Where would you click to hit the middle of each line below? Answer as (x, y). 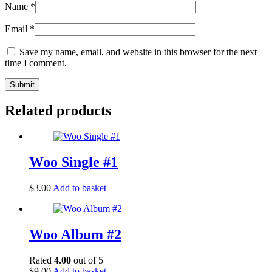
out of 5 (87, 260)
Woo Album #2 (75, 235)
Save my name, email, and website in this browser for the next (138, 52)
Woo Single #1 (73, 162)
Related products (58, 111)
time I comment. (36, 63)
